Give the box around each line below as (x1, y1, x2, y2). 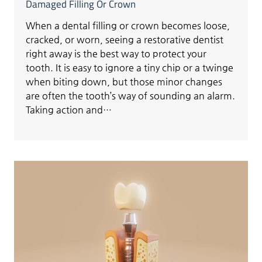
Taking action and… (26, 104, 112, 115)
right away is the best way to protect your (26, 47, 207, 59)
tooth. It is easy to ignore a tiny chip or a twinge (26, 61, 234, 73)
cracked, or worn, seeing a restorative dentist (26, 33, 224, 45)
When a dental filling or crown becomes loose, (26, 19, 230, 31)
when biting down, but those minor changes (26, 75, 223, 87)
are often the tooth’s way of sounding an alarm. (26, 89, 236, 101)
